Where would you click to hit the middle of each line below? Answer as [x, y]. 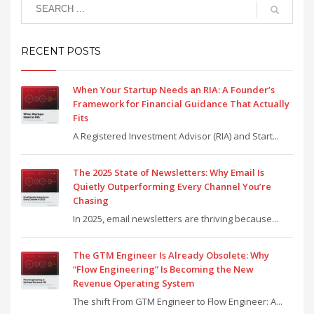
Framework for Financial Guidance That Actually [181, 103]
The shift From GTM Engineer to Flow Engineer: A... [178, 301]
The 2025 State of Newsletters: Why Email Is [169, 172]
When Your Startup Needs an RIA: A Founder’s [174, 89]
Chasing [91, 200]
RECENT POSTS [61, 51]
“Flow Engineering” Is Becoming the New [163, 269]
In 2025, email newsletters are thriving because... [176, 218]
